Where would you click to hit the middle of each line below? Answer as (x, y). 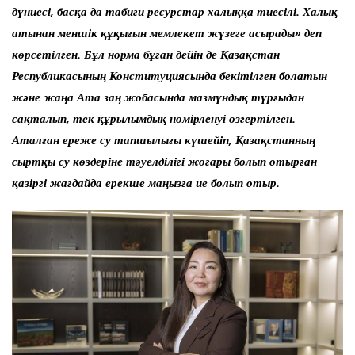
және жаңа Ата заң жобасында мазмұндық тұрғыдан (158, 98)
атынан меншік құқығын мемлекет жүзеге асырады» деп (167, 34)
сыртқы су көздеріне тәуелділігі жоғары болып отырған (164, 162)
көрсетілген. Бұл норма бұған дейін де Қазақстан (146, 55)
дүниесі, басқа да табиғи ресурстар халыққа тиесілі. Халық (175, 12)
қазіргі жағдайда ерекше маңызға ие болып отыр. (146, 183)
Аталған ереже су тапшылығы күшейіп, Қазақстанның (164, 141)
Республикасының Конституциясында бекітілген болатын (170, 76)
